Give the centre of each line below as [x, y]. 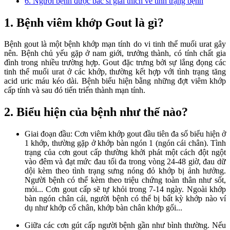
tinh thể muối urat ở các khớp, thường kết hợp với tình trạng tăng [115, 72]
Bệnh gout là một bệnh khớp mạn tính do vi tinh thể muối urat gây [115, 44]
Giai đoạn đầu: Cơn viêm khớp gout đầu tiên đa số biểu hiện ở [125, 134]
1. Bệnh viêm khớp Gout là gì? [84, 22]
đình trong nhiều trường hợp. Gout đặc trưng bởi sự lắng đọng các [115, 63]
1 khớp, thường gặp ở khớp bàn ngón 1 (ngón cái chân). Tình [125, 143]
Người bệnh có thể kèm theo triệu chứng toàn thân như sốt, [125, 180]
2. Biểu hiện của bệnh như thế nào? [96, 112]
